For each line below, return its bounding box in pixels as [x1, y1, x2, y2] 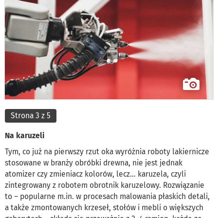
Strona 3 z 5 [11, 111, 51, 121]
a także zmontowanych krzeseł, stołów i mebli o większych [5, 203, 203, 213]
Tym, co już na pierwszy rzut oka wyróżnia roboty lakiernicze [5, 147, 209, 157]
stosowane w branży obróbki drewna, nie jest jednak [5, 158, 182, 168]
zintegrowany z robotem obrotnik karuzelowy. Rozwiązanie [5, 181, 204, 190]
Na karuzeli [5, 131, 44, 141]
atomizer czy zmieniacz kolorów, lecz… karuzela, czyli [5, 169, 186, 179]
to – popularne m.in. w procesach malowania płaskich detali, [5, 192, 210, 201]
